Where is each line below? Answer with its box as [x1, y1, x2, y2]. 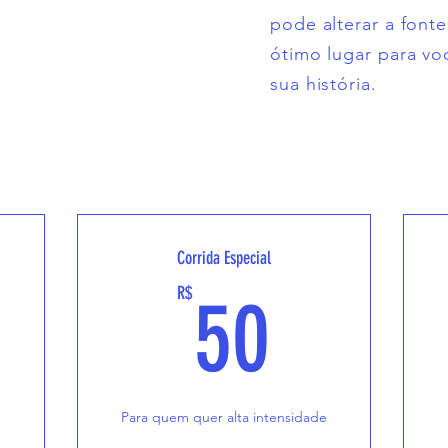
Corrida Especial [176, 247, 271, 269]
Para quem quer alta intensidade [120, 408, 327, 426]
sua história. [270, 73, 377, 95]
